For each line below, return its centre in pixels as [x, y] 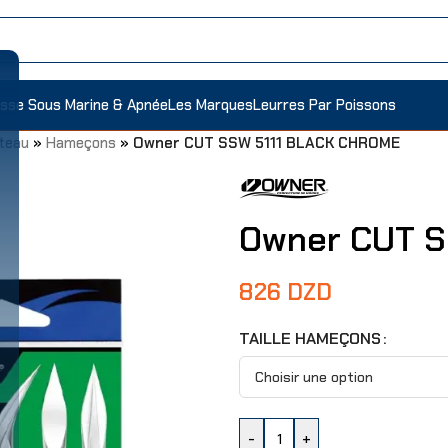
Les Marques [210, 104]
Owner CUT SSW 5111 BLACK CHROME [266, 143]
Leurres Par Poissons [324, 104]
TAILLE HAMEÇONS [310, 338]
